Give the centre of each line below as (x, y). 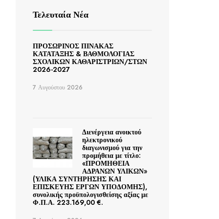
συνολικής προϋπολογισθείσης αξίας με (90, 195)
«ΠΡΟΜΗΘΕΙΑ (106, 164)
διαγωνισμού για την (112, 148)
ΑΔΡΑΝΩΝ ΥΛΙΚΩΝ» (114, 171)
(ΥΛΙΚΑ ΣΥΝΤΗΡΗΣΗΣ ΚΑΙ (77, 179)
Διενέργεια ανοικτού (111, 132)
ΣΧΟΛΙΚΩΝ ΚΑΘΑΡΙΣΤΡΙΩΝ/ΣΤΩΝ (90, 62)
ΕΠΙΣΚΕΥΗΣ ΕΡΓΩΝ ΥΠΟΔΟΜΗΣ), (90, 187)
